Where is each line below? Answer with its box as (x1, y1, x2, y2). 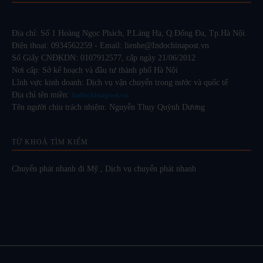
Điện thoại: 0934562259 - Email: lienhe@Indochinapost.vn (12, 41, 209, 50)
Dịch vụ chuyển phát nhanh (105, 164, 196, 173)
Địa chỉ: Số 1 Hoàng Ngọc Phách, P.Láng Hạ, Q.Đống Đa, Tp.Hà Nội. (12, 28, 247, 38)
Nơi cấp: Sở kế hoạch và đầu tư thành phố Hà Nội (12, 65, 178, 75)
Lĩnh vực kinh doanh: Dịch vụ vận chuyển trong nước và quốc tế (12, 77, 228, 87)
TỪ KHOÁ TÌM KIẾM (12, 137, 88, 146)
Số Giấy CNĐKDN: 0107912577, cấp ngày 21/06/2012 (12, 53, 195, 62)
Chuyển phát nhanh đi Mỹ (12, 164, 98, 173)
